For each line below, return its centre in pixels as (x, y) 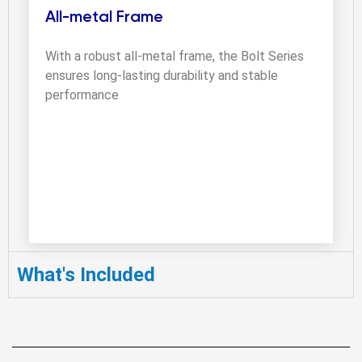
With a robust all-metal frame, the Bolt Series (175, 56)
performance (82, 95)
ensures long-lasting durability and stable (162, 75)
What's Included (86, 274)
